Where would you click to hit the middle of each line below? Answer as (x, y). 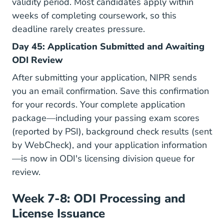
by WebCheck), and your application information (109, 145)
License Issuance (58, 213)
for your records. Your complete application (98, 104)
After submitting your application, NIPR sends (104, 77)
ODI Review (37, 60)
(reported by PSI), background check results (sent (112, 131)
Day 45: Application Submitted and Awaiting (108, 46)
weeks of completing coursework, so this (94, 15)
